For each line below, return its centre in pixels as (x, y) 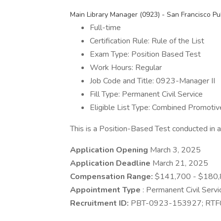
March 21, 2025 (180, 163)
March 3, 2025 (175, 150)
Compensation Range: (112, 177)
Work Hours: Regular (126, 68)
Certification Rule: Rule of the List (147, 41)
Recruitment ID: (100, 203)
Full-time (105, 28)
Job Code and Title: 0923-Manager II (152, 81)
